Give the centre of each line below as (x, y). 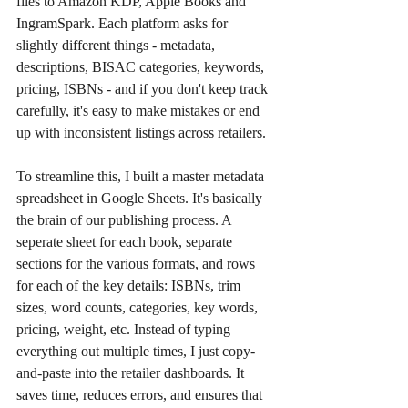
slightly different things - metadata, (117, 46)
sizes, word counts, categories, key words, (139, 308)
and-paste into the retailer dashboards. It (132, 373)
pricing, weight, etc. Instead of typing (125, 330)
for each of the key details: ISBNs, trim (130, 286)
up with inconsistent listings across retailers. (141, 133)
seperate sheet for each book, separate (126, 242)
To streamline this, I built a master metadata (142, 177)
